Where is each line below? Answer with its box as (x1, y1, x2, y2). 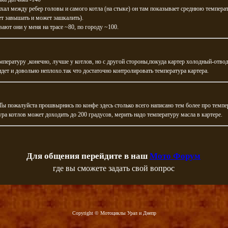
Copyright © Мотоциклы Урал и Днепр (72, 210, 156, 216)
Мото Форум (150, 151, 201, 161)
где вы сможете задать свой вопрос (52, 164, 175, 173)
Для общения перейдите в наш (26, 151, 150, 161)
